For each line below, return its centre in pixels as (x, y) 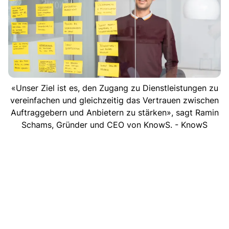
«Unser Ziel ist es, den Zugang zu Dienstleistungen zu (114, 88)
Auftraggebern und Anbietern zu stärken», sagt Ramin (114, 112)
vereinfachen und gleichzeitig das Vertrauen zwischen (114, 100)
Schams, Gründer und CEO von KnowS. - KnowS (114, 124)
